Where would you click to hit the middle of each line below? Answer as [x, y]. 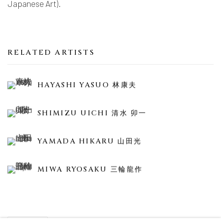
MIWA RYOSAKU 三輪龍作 [90, 169]
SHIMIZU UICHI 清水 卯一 [92, 113]
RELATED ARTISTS [51, 53]
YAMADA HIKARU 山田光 [90, 141]
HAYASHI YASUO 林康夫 [87, 85]
